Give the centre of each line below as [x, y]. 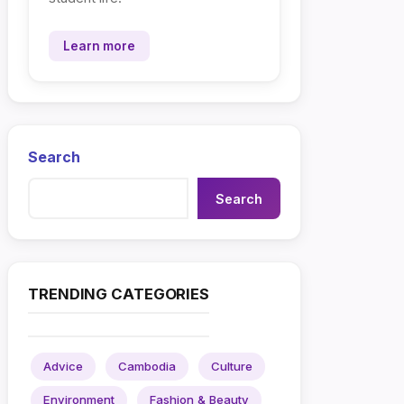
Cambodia [147, 366]
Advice [63, 366]
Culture [232, 366]
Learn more [99, 46]
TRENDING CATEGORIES [119, 294]
